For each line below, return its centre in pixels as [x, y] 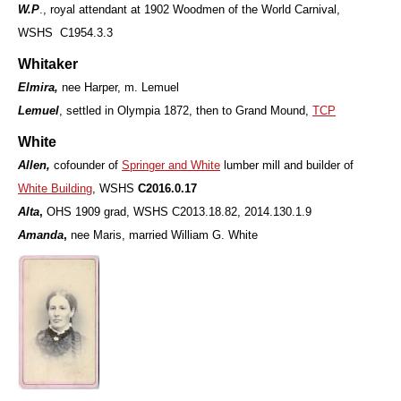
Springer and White [171, 166]
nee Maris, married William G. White [164, 235]
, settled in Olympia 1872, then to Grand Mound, [186, 111]
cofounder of [88, 166]
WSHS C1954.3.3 [65, 33]
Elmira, [40, 88]
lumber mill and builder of [287, 166]
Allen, [36, 166]
